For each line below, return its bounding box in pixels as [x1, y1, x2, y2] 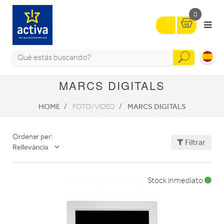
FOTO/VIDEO [72, 102, 115, 111]
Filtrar [183, 137, 205, 147]
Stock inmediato [147, 176, 204, 185]
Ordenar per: [12, 132, 52, 141]
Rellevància [12, 142, 48, 151]
